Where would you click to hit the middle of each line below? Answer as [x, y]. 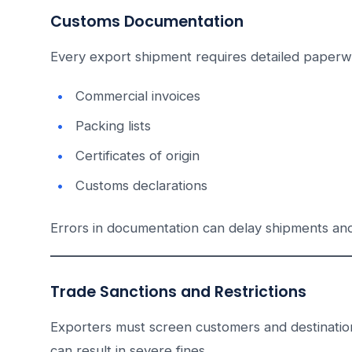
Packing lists [113, 126]
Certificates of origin [137, 156]
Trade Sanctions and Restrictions [178, 292]
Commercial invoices [138, 96]
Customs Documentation [147, 22]
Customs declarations [141, 186]
